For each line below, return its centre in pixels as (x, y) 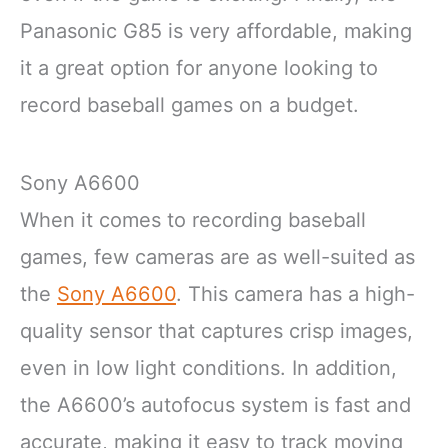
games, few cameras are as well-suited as (217, 256)
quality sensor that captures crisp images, (216, 330)
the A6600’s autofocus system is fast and (215, 404)
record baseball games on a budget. (189, 105)
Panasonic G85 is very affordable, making (216, 31)
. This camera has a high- (295, 293)
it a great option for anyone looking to (199, 68)
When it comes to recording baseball (193, 219)
